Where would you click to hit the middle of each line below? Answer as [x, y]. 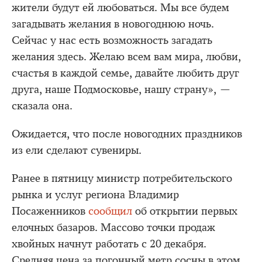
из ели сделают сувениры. [77, 150]
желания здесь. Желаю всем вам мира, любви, [126, 57]
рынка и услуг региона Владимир [95, 195]
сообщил [110, 211]
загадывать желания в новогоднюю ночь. [113, 24]
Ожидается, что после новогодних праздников [127, 134]
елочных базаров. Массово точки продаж [113, 227]
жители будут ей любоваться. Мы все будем [120, 8]
